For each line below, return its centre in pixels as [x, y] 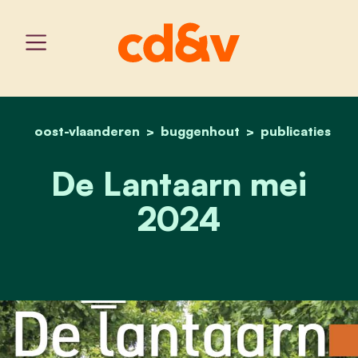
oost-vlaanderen [87, 131]
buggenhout [200, 131]
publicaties [295, 131]
